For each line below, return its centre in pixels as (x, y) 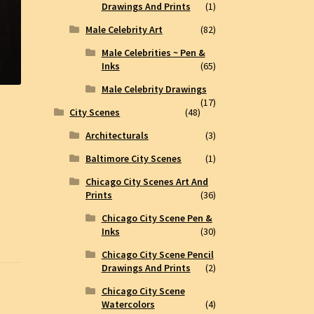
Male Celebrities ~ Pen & (153, 53)
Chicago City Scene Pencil (157, 255)
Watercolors (128, 305)
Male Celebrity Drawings (154, 89)
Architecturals (117, 136)
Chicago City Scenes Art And (146, 182)
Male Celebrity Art (124, 30)
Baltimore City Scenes (133, 159)
